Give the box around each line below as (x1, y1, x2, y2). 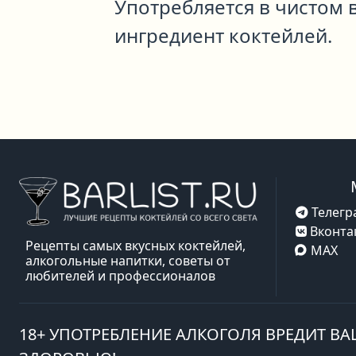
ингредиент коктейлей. (114, 22, 332, 48)
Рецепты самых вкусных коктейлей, (25, 236, 246, 254)
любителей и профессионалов (25, 266, 215, 284)
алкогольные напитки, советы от (25, 251, 230, 269)
